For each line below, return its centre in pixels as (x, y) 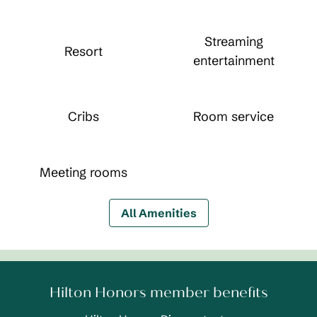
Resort (83, 51)
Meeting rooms (83, 172)
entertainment (234, 60)
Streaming (234, 41)
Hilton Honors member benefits (158, 293)
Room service (234, 116)
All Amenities (158, 213)
